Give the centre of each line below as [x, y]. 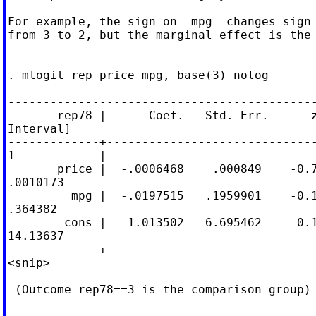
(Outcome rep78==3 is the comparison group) [159, 289]
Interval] [39, 128]
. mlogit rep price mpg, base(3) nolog [138, 75]
